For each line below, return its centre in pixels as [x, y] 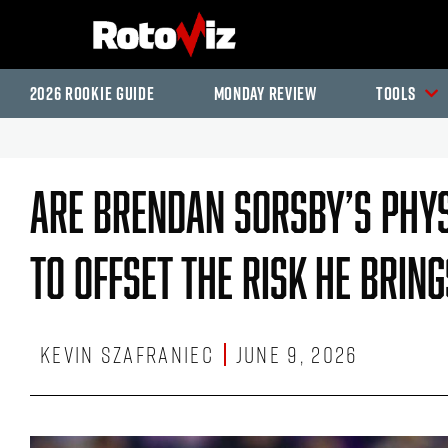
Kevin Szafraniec [127, 354]
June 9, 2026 [297, 354]
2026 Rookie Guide [92, 93]
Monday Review [265, 93]
